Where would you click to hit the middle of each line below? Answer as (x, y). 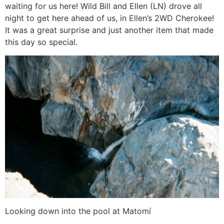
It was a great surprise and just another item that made (109, 30)
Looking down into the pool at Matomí (78, 211)
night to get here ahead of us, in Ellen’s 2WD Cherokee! (109, 18)
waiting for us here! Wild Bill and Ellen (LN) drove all (103, 6)
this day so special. (41, 42)
